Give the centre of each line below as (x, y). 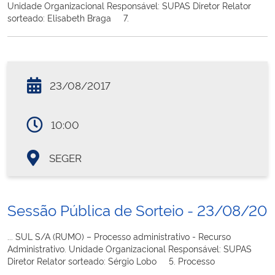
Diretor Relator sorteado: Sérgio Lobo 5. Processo (111, 260)
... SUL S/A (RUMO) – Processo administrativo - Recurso (119, 236)
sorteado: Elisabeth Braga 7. (68, 17)
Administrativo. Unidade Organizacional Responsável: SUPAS (130, 248)
